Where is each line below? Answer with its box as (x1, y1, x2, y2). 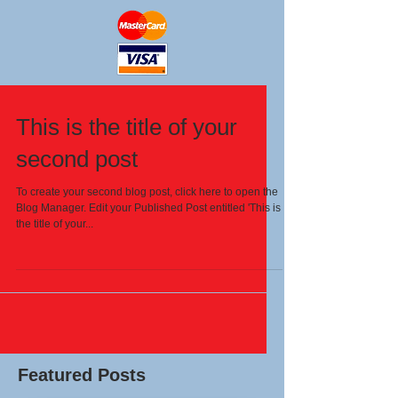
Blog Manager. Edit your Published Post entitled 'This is (16, 202, 89, 214)
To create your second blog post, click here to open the (16, 186, 278, 198)
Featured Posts (18, 365, 146, 385)
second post (16, 146, 138, 172)
